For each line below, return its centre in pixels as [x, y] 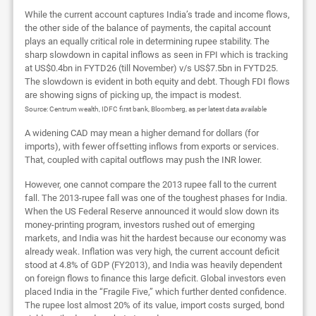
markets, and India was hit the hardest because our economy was [155, 238]
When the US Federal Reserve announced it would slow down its [152, 212]
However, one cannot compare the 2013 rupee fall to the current [150, 185]
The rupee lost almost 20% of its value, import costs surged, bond [154, 305]
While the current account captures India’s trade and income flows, [157, 15]
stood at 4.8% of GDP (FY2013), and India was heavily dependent [153, 265]
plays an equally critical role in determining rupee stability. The [147, 42]
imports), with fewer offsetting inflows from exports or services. [151, 147]
